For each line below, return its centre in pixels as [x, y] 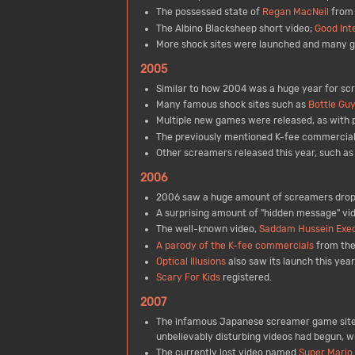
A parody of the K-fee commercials [235, 245]
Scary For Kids [188, 278]
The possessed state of [209, 12]
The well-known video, [207, 229]
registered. [246, 278]
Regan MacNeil [295, 12]
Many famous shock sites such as [232, 105]
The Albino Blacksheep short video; [235, 28]
